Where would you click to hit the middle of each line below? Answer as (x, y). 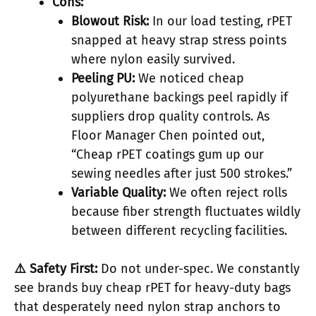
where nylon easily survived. (153, 60)
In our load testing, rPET (220, 22)
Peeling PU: (103, 79)
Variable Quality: (119, 193)
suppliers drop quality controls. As (170, 117)
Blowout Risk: (110, 22)
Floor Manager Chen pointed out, (168, 136)
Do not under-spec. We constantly (199, 269)
